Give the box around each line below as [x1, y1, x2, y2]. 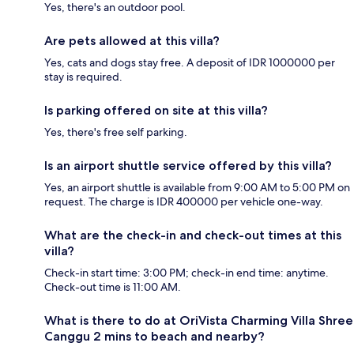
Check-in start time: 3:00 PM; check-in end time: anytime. [44, 265, 329, 281]
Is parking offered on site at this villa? [44, 103, 268, 119]
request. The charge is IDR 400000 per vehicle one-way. [44, 194, 323, 209]
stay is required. [44, 70, 122, 85]
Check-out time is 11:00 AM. [44, 280, 181, 295]
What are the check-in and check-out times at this [44, 228, 341, 243]
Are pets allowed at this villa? [44, 33, 220, 49]
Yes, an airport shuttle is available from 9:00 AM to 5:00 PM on [44, 180, 350, 195]
